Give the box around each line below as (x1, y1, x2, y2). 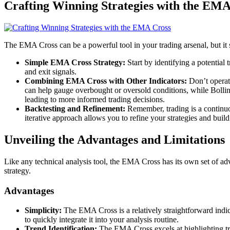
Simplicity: (25, 206, 62, 215)
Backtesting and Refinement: (25, 104, 125, 113)
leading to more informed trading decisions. (25, 95, 165, 104)
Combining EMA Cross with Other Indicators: (25, 76, 187, 86)
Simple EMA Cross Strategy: (25, 58, 125, 67)
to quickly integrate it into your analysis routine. (25, 215, 179, 224)
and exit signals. (25, 67, 76, 76)
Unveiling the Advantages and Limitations (4, 133, 225, 147)
